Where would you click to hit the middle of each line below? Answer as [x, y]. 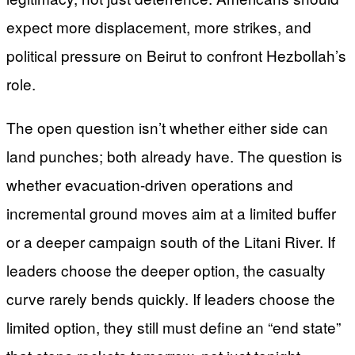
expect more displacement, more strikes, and [159, 26]
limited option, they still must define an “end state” [174, 326]
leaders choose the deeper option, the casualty [166, 269]
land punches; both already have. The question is [174, 155]
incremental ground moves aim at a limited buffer [171, 212]
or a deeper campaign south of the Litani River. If [171, 241]
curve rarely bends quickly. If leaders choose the [171, 298]
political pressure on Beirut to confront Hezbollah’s [176, 55]
